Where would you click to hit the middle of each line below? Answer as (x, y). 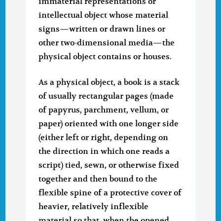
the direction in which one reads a (104, 152)
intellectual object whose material (104, 16)
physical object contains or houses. (105, 57)
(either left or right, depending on (104, 138)
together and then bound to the (98, 179)
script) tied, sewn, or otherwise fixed (109, 166)
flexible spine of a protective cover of (110, 193)
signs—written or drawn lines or (102, 29)
